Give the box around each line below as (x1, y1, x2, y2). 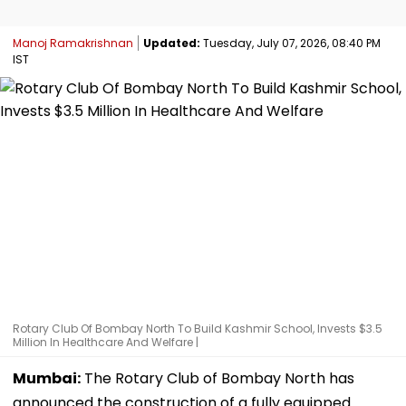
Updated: (143, 34, 200, 51)
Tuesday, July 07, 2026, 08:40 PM (200, 34, 381, 51)
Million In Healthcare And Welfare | (13, 333, 198, 350)
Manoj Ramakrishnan (13, 34, 133, 51)
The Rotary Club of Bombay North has (81, 367, 354, 389)
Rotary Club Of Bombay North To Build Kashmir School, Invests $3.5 (13, 320, 382, 336)
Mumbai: (13, 367, 81, 389)
